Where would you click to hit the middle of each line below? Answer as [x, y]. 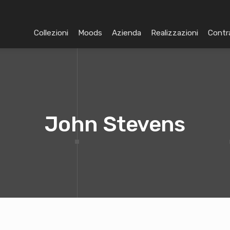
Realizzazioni [175, 33]
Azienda [127, 33]
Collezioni [51, 33]
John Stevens [115, 124]
